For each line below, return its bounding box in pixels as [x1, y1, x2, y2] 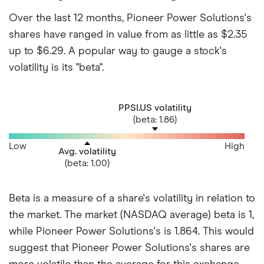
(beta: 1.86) [133, 114, 177, 124]
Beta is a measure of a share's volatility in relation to [9, 193, 255, 204]
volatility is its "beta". [9, 62, 104, 73]
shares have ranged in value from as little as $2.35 [9, 29, 247, 40]
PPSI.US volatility [118, 103, 192, 113]
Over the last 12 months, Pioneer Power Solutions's [9, 12, 252, 24]
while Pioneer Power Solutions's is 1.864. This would [9, 226, 254, 237]
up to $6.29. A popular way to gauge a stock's [9, 45, 227, 57]
